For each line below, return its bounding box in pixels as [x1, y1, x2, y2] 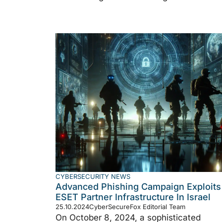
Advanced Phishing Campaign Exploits [55, 181, 221, 192]
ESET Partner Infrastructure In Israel [55, 191, 211, 202]
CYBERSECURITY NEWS [55, 172, 130, 180]
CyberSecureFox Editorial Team [89, 202, 185, 211]
